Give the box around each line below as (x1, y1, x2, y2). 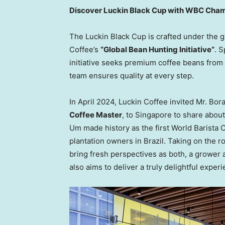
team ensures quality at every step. (69, 71, 194, 81)
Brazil (144, 136, 164, 146)
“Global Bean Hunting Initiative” (100, 45, 214, 55)
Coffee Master (69, 110, 122, 120)
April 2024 (78, 97, 115, 107)
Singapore (135, 110, 172, 120)
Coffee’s (69, 45, 100, 55)
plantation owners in (69, 136, 144, 146)
